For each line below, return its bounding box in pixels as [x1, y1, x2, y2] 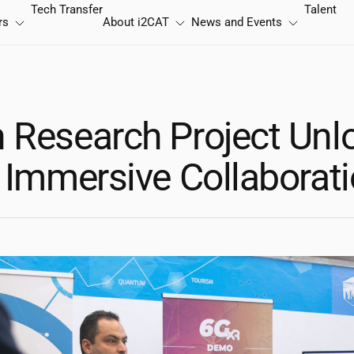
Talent [304, 2, 337, 17]
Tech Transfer [31, 2, 103, 17]
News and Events [191, 15, 282, 29]
